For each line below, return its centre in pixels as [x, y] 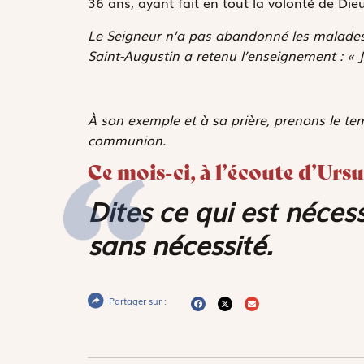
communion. [126, 139]
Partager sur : [137, 301]
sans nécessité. [180, 244]
